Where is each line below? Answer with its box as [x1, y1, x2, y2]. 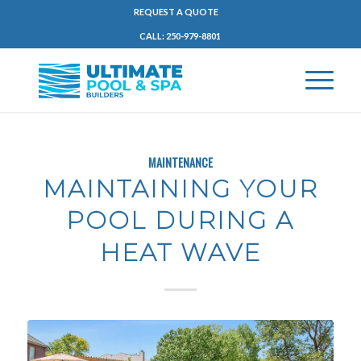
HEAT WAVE [99, 238, 261, 268]
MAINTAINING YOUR [42, 174, 318, 204]
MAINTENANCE [147, 154, 213, 171]
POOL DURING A [66, 205, 295, 235]
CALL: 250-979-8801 [139, 31, 222, 41]
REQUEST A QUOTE [134, 6, 219, 17]
